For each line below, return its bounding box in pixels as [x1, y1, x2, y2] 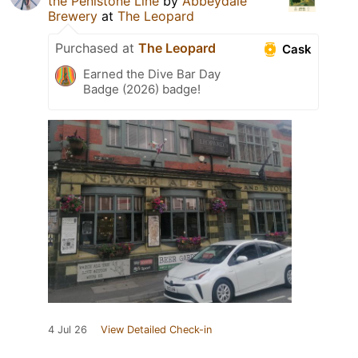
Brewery [48, 8, 97, 25]
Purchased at [55, 40, 138, 57]
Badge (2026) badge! [83, 82, 201, 97]
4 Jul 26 [48, 324, 87, 336]
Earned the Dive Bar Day [83, 66, 221, 82]
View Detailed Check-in [101, 324, 212, 336]
